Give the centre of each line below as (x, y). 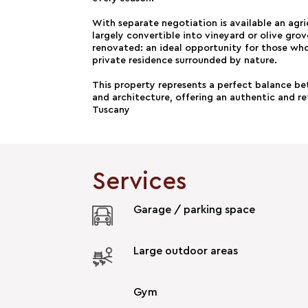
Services (140, 181)
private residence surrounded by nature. (185, 60)
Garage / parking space (195, 209)
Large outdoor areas (186, 251)
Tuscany (111, 110)
